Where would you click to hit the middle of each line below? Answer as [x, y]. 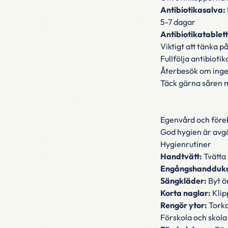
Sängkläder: [183, 181]
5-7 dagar [178, 22]
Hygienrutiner [186, 144]
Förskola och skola [193, 217]
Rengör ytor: [183, 205]
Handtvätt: [181, 156]
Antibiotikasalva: [193, 10]
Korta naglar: [185, 193]
